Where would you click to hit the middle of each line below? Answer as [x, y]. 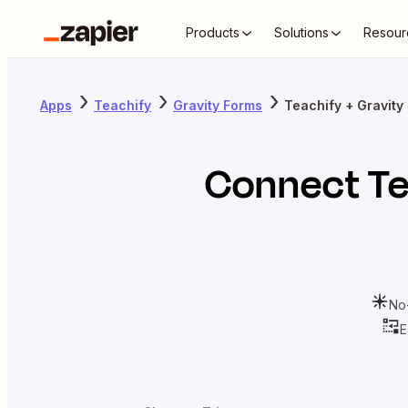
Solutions [301, 32]
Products [213, 32]
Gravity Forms [218, 105]
